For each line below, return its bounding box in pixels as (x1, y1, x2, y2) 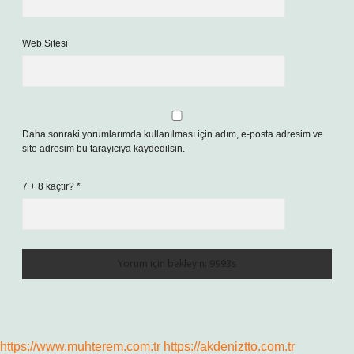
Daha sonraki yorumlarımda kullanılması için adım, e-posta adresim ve (22, 129, 323, 140)
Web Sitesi (22, 38, 68, 49)
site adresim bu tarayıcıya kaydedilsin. (22, 143, 185, 154)
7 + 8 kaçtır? (22, 181, 77, 192)
